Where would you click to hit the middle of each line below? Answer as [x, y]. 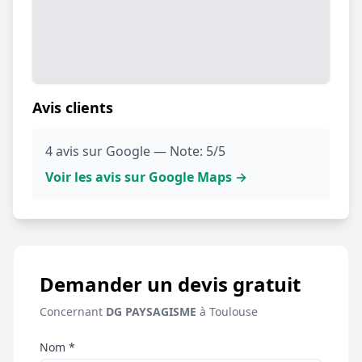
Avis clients [73, 107]
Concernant [73, 311]
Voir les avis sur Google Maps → [146, 177]
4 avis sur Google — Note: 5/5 [135, 151]
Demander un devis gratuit [170, 284]
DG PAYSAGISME [151, 311]
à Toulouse [227, 311]
